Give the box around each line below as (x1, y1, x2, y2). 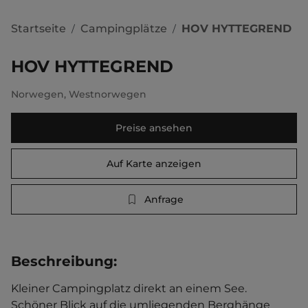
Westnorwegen (69, 88, 146, 100)
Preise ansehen (115, 122, 192, 134)
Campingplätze (80, 22, 167, 35)
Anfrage (144, 193, 184, 206)
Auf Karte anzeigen (107, 157, 201, 170)
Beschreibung (11, 253, 113, 269)
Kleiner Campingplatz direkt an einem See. (11, 282, 250, 295)
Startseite (11, 21, 66, 35)
